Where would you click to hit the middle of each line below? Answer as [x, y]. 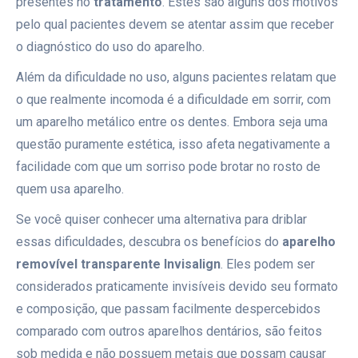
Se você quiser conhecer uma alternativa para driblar [161, 219]
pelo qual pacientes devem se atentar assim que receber [175, 24]
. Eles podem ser [268, 264]
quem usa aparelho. [70, 189]
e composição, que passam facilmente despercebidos [168, 309]
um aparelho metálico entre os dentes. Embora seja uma [172, 122]
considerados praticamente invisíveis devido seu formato [177, 286]
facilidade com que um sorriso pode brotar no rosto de [168, 167]
